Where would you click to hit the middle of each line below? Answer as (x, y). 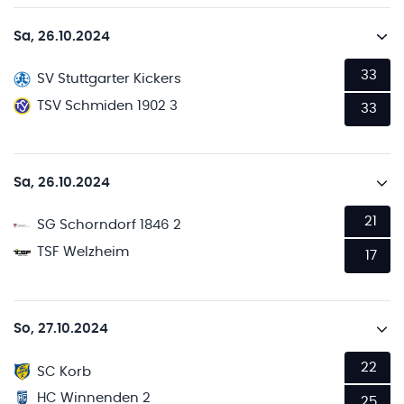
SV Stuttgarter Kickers (110, 79)
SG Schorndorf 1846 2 (110, 225)
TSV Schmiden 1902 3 (108, 106)
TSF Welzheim (83, 252)
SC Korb (64, 372)
